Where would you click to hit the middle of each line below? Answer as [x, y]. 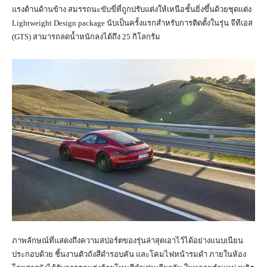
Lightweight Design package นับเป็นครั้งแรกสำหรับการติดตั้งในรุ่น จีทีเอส [132, 23]
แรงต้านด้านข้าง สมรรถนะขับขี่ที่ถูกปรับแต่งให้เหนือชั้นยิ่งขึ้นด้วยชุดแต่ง [132, 10]
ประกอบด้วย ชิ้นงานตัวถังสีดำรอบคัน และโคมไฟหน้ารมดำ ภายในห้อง [129, 254]
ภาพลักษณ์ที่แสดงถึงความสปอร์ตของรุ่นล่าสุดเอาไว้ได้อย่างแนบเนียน [128, 241]
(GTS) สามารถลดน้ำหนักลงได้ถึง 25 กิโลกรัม [86, 37]
